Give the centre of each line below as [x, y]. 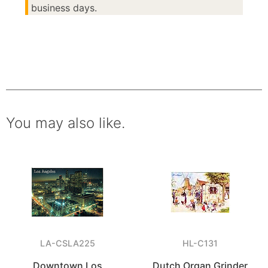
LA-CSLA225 [68, 243]
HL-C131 [200, 243]
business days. [64, 8]
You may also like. [66, 123]
